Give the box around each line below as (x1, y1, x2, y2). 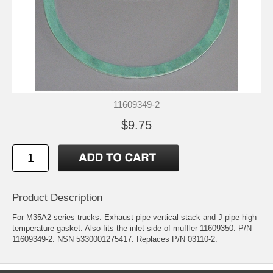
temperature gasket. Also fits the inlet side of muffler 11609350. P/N (12, 223, 252, 233)
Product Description (12, 191, 102, 204)
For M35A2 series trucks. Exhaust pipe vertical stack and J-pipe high (12, 212, 257, 222)
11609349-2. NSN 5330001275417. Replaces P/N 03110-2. (12, 234, 218, 244)
